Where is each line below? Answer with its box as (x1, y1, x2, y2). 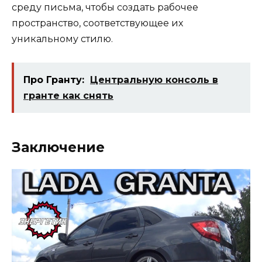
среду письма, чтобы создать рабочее (12, 1, 198, 13)
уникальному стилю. (12, 33, 113, 44)
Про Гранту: (23, 74, 84, 85)
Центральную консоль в (90, 74, 218, 85)
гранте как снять (23, 89, 113, 101)
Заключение (12, 139, 105, 156)
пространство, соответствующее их (12, 17, 183, 29)
